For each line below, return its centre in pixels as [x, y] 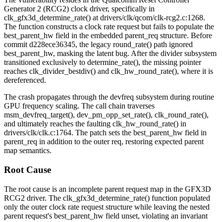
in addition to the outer [74, 142]
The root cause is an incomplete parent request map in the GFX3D [108, 189]
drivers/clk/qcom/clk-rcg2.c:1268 [152, 18]
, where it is [195, 71]
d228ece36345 [52, 45]
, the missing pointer [170, 62]
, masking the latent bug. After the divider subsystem [135, 54]
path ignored [172, 45]
